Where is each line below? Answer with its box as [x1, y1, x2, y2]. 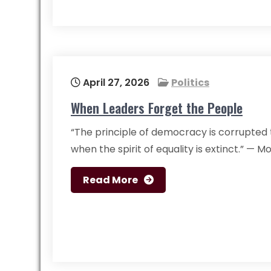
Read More [83, 173, 138, 187]
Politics [171, 76, 209, 90]
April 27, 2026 [80, 76, 149, 90]
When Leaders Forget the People [71, 98, 243, 117]
